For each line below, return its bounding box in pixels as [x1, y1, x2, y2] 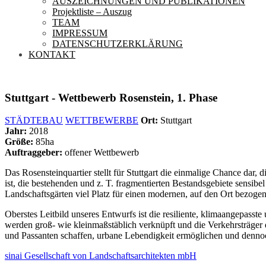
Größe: [5, 137, 33, 147]
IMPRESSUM [52, 28, 107, 38]
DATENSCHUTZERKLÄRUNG [52, 39, 183, 49]
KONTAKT [28, 49, 75, 59]
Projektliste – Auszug [52, 7, 132, 17]
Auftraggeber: [5, 147, 62, 158]
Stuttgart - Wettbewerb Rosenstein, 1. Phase [5, 91, 217, 104]
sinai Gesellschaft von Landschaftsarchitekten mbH [5, 251, 197, 261]
